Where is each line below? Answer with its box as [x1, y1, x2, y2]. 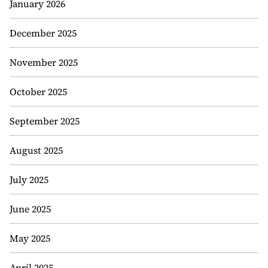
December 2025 [10, 26, 77, 39]
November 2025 [10, 56, 78, 69]
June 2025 [10, 202, 51, 215]
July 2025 [10, 173, 48, 186]
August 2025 [10, 144, 63, 157]
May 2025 [10, 232, 50, 245]
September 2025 [10, 114, 80, 127]
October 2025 [10, 85, 67, 98]
